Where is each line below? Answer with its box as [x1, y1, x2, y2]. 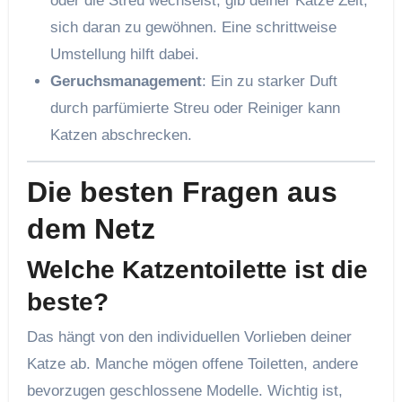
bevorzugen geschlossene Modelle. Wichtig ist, [26, 382, 343, 400]
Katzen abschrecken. [49, 127, 192, 144]
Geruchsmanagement [49, 73, 202, 91]
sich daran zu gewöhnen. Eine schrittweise [49, 19, 336, 37]
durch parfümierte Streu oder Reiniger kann [49, 100, 340, 118]
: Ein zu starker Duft [201, 73, 337, 91]
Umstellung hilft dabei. [49, 46, 199, 64]
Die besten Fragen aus [26, 176, 337, 209]
